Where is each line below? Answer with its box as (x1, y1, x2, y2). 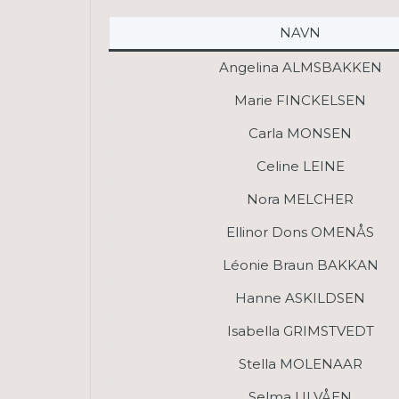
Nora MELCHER (247, 190, 354, 208)
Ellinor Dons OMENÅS (226, 223, 374, 240)
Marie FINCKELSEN (234, 91, 366, 109)
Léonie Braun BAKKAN (222, 256, 379, 273)
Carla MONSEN (248, 124, 352, 142)
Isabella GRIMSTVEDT (226, 322, 374, 339)
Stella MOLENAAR (238, 354, 362, 372)
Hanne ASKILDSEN (235, 289, 365, 306)
